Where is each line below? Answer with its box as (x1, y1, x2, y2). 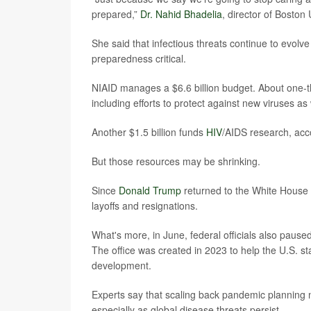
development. (92, 258, 151, 272)
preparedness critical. (92, 51, 186, 65)
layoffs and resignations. (92, 199, 198, 212)
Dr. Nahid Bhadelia (140, 7, 222, 21)
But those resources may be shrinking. (92, 154, 260, 168)
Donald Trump (119, 183, 181, 197)
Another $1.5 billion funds (92, 125, 206, 139)
